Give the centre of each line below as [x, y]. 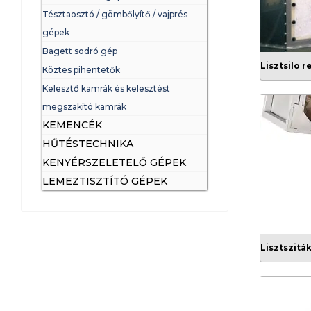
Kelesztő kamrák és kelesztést [106, 89]
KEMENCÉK [72, 125]
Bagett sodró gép [80, 51]
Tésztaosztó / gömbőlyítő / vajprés [115, 14]
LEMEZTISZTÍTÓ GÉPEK [105, 181]
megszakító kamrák [84, 107]
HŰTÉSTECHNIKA [88, 144]
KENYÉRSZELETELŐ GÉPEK [114, 162]
